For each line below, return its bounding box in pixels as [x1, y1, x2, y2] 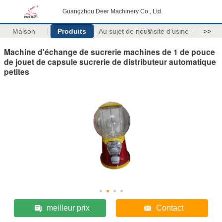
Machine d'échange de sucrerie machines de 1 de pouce [4, 46, 215, 57]
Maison [12, 27, 36, 35]
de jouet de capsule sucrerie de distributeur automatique [4, 55, 216, 67]
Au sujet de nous [98, 27, 151, 35]
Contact [156, 203, 184, 212]
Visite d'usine [147, 27, 189, 35]
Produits [57, 27, 87, 35]
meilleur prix [46, 203, 90, 212]
